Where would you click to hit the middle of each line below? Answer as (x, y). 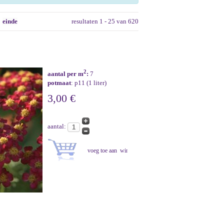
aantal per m (65, 74)
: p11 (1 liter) (89, 83)
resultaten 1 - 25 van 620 (105, 21)
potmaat (59, 83)
